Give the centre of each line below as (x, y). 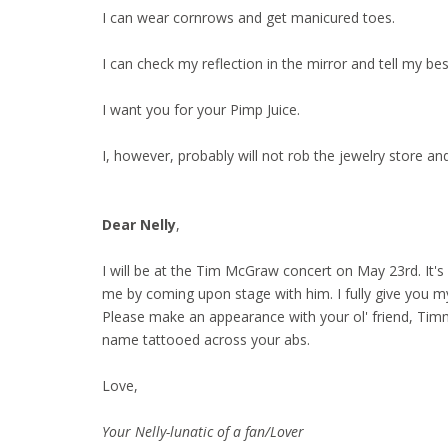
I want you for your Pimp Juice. (201, 109)
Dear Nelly (139, 224)
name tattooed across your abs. (206, 339)
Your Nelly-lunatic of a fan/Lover (203, 431)
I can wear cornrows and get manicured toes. (248, 17)
